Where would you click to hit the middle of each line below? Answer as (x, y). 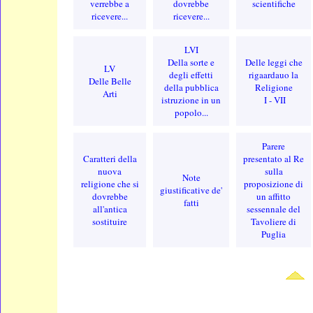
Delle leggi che (274, 62)
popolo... (191, 112)
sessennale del (274, 209)
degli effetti (191, 74)
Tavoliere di (274, 221)
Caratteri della (110, 158)
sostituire (110, 221)
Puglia (274, 234)
